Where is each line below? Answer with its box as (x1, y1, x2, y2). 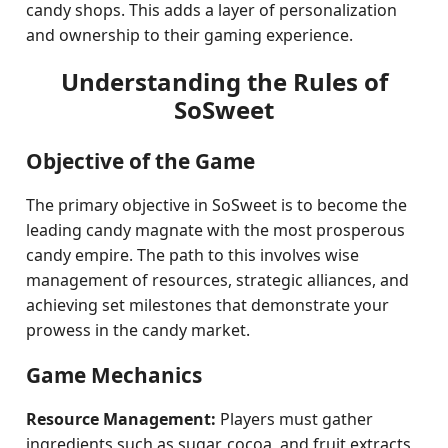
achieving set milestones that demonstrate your (26, 294, 390, 316)
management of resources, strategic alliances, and (26, 269, 410, 291)
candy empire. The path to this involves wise (26, 244, 360, 266)
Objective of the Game (26, 147, 256, 175)
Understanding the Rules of (60, 65, 388, 98)
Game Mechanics (26, 361, 203, 389)
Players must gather (216, 408, 374, 430)
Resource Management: (26, 408, 217, 430)
